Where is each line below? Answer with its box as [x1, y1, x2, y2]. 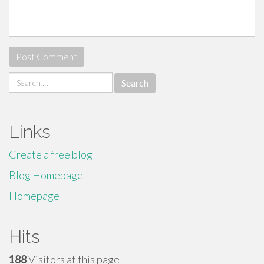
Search [8, 72, 39, 85]
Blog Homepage [9, 169, 83, 181]
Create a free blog [9, 148, 93, 161]
